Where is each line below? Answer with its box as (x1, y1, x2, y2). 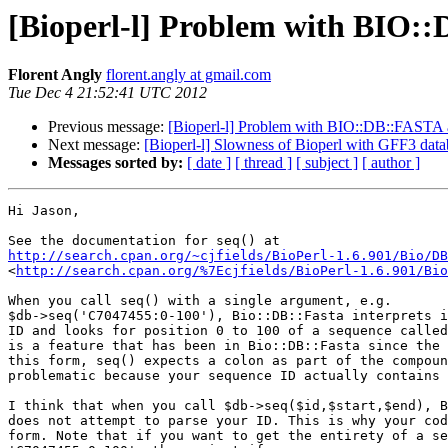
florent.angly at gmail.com (106, 66, 271, 84)
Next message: (48, 136, 144, 154)
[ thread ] (235, 154, 292, 172)
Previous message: (48, 118, 168, 136)
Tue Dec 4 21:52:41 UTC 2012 (8, 84, 207, 102)
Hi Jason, (8, 203, 80, 219)
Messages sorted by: (48, 154, 183, 172)
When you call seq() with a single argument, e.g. (8, 293, 400, 309)
